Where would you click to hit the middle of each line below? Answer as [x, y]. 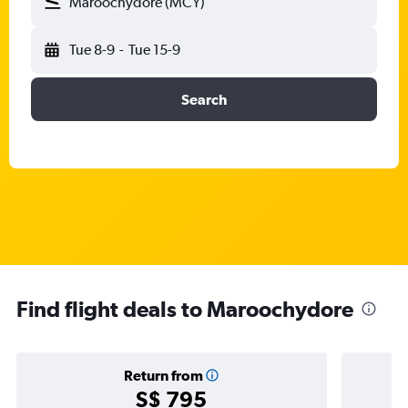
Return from [163, 375]
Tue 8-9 [92, 50]
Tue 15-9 [154, 50]
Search [204, 99]
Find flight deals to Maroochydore [185, 309]
